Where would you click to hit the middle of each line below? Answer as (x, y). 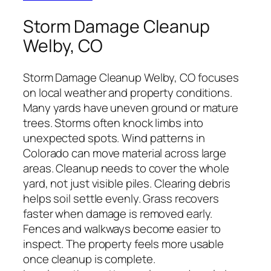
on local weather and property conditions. (128, 92)
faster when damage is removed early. (118, 213)
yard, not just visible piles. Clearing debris (127, 183)
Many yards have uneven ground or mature (131, 107)
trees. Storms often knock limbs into (113, 122)
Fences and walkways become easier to (122, 228)
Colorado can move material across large (125, 153)
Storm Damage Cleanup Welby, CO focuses (131, 77)
